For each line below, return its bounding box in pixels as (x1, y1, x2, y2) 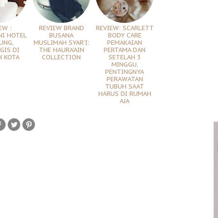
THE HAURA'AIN (38, 46, 84, 54)
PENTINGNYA (105, 68, 144, 76)
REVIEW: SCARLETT (95, 24, 154, 33)
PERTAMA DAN (104, 46, 145, 54)
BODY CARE (108, 31, 142, 40)
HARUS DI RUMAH (98, 90, 151, 98)
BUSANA (49, 31, 73, 40)
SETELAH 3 (108, 53, 141, 62)
